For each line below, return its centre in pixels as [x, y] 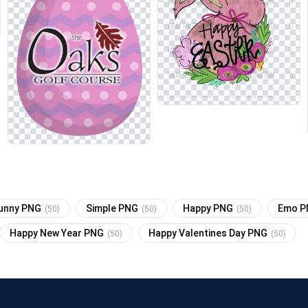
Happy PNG [209, 208]
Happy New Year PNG [58, 233]
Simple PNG [113, 208]
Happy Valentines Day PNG [209, 233]
